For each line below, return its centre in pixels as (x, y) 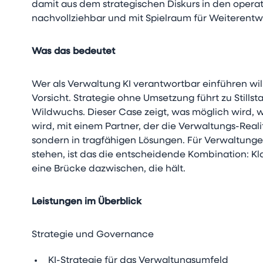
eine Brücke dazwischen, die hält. (109, 169)
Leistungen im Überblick (87, 202)
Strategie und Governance (93, 235)
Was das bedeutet (74, 52)
